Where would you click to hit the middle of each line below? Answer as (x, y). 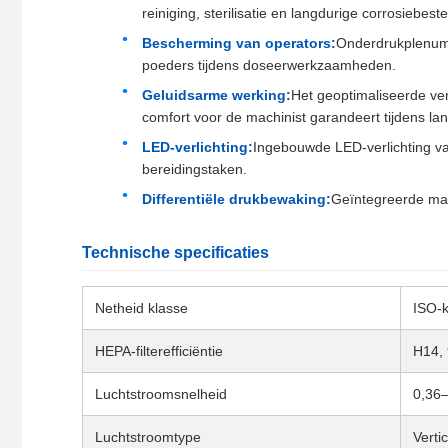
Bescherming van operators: (239, 43)
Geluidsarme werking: (216, 95)
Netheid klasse (141, 308)
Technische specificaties (175, 253)
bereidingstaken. (194, 169)
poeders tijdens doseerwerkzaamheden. (269, 65)
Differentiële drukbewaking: (236, 199)
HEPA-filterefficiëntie (159, 351)
